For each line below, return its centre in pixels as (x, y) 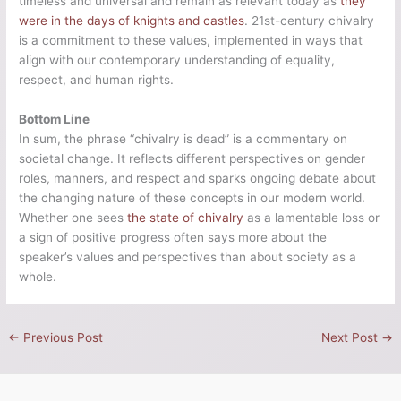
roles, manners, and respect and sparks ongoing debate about (198, 178)
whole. (38, 276)
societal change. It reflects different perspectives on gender (192, 158)
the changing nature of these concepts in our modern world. (192, 197)
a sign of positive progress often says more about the (173, 237)
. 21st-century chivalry (310, 20)
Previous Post (62, 337)
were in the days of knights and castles (132, 20)
